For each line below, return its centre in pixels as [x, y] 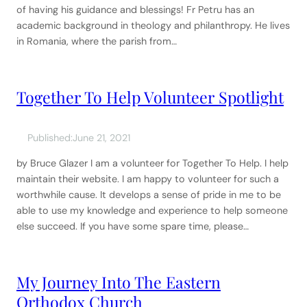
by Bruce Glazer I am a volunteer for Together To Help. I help [152, 163]
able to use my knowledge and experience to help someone [152, 211]
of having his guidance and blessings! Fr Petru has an [135, 10]
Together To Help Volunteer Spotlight [150, 97]
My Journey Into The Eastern [119, 282]
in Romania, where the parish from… [97, 41]
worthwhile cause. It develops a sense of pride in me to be [149, 195]
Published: [50, 137]
